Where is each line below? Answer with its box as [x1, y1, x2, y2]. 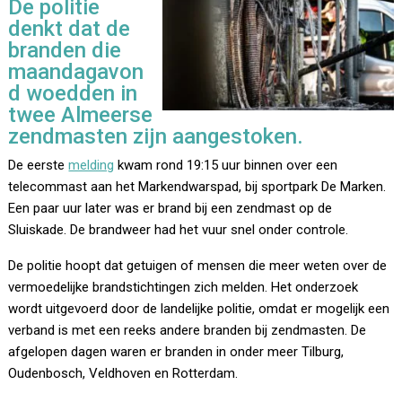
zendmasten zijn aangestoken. [8, 124, 304, 150]
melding [68, 157, 115, 174]
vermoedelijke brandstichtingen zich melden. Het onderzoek [8, 279, 359, 296]
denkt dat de [8, 16, 131, 42]
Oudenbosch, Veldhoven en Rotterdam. [8, 365, 239, 382]
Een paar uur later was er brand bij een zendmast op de [8, 200, 333, 217]
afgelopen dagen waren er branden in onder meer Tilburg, [8, 344, 345, 361]
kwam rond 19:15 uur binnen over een [114, 157, 338, 174]
